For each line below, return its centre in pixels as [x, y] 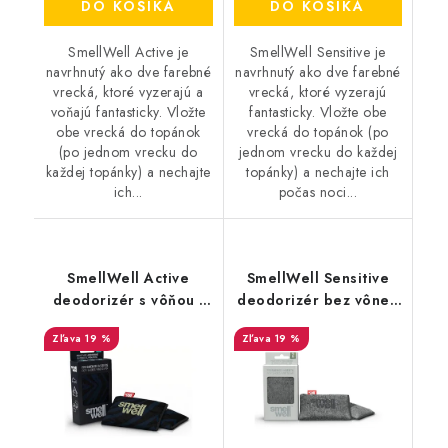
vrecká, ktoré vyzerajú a [128, 91]
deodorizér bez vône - [318, 299]
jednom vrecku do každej [317, 151]
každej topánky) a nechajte [128, 171]
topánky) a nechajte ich [318, 171]
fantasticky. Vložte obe [318, 111]
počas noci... [317, 191]
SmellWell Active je [128, 51]
